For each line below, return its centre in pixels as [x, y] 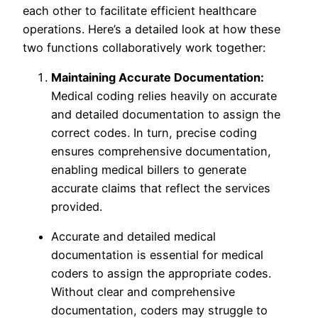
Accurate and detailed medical [133, 237]
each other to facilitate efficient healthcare [139, 10]
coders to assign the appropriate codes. [161, 274]
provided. [77, 206]
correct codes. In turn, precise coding [154, 132]
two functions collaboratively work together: [144, 47]
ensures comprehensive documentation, [161, 151]
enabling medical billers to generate [149, 169]
